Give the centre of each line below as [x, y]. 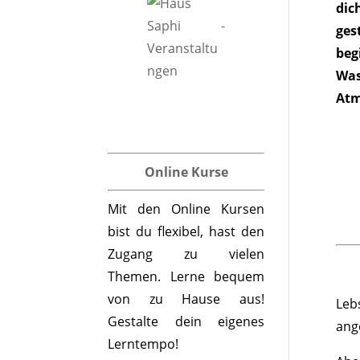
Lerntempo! [143, 344]
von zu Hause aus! [186, 299]
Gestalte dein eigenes [186, 321]
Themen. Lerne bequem [186, 276]
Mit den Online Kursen [186, 209]
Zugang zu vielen [186, 254]
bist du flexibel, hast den [186, 231]
